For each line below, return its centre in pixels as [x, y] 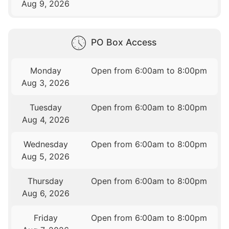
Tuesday [45, 108]
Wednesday [45, 144]
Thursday [46, 181]
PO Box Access [124, 42]
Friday [45, 218]
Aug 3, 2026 [46, 83]
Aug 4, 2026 [45, 120]
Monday [45, 71]
